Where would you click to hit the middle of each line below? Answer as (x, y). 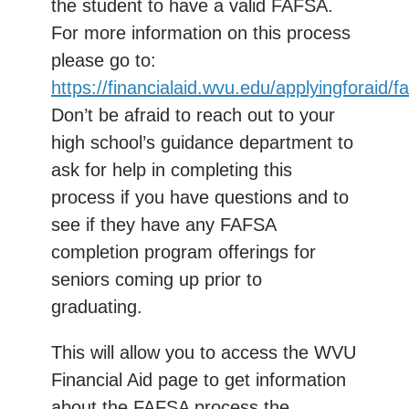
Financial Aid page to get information (199, 379)
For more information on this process (201, 32)
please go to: (104, 60)
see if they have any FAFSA (163, 224)
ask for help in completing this (172, 169)
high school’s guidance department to (202, 142)
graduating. (97, 306)
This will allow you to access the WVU (204, 352)
